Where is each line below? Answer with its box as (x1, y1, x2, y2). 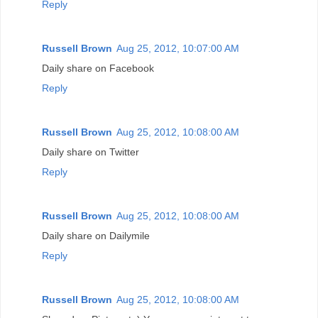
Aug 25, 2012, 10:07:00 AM (116, 42, 239, 54)
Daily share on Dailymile (42, 229, 150, 241)
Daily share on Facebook (42, 62, 154, 74)
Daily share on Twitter (42, 146, 139, 158)
